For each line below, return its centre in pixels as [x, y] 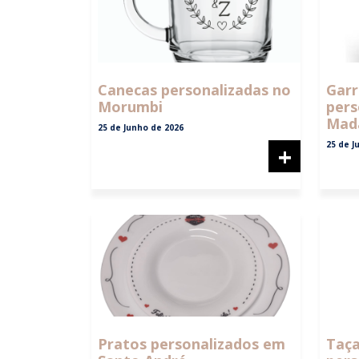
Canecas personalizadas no [194, 90]
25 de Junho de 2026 [141, 128]
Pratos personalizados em [192, 343]
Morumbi [130, 107]
